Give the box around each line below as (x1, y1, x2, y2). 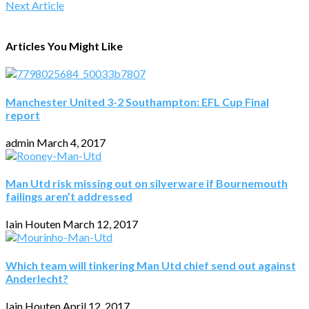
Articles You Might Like (6, 39, 123, 53)
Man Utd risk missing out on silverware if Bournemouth (6, 177, 288, 190)
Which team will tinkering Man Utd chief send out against (6, 258, 296, 272)
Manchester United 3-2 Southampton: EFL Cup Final (6, 94, 269, 108)
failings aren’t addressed (6, 190, 132, 203)
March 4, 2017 (37, 135, 106, 149)
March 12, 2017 (63, 217, 138, 231)
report (6, 108, 40, 121)
